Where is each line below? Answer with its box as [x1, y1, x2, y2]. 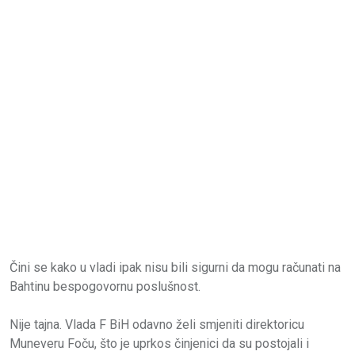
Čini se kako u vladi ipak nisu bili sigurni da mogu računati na [10, 260, 341, 276]
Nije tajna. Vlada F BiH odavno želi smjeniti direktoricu [10, 317, 304, 333]
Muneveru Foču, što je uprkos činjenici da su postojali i [10, 336, 309, 352]
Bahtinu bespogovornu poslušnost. [10, 279, 200, 295]
